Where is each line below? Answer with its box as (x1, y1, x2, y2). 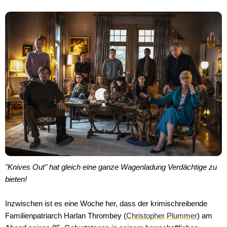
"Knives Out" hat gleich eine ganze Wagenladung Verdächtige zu (5, 163, 217, 172)
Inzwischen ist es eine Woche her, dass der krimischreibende (5, 199, 207, 208)
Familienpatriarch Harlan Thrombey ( (5, 211, 126, 220)
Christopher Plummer (126, 211, 197, 220)
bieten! (5, 175, 27, 184)
